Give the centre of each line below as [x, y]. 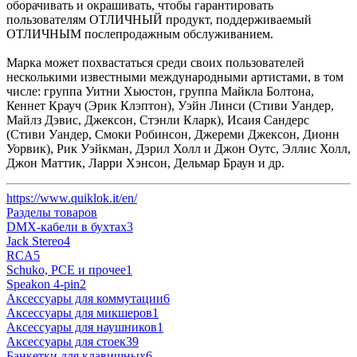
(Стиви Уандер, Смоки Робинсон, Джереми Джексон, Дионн [173, 134]
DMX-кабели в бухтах [67, 226]
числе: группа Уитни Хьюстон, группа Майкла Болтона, [160, 91]
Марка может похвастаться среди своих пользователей [155, 62]
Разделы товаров [52, 212]
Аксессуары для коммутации [85, 298]
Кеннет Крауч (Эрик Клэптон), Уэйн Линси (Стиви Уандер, [170, 105]
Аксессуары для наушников [82, 327]
